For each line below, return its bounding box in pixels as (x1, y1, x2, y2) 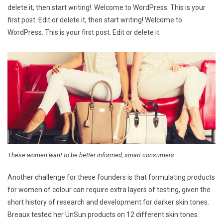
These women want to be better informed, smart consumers (7, 151, 174, 159)
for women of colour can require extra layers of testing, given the (7, 185, 211, 194)
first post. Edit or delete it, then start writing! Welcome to (7, 15, 182, 24)
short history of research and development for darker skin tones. (7, 198, 209, 206)
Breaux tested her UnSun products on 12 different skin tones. (7, 210, 199, 219)
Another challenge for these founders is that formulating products (7, 173, 215, 181)
